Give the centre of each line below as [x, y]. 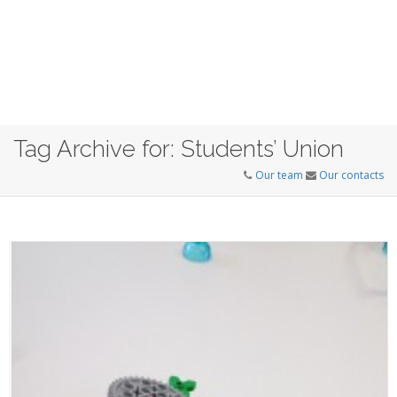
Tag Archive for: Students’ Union [179, 149]
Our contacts [351, 175]
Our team [279, 175]
